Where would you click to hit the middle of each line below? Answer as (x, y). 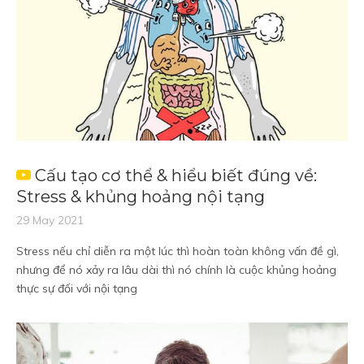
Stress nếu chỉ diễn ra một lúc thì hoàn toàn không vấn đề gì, (178, 251)
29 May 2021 (50, 220)
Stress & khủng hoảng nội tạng (141, 197)
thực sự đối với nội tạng (77, 288)
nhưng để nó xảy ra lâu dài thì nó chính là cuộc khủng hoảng (176, 270)
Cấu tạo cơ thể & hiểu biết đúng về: (176, 175)
